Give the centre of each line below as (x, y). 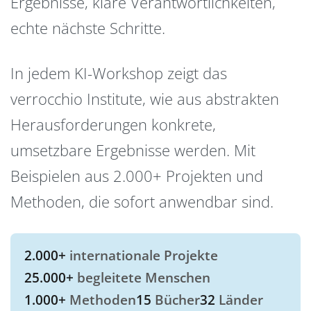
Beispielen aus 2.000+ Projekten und (137, 175)
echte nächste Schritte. (88, 28)
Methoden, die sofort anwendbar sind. (142, 201)
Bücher (176, 300)
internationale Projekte (142, 255)
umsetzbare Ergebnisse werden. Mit (133, 150)
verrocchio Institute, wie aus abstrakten (145, 98)
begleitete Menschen (142, 278)
